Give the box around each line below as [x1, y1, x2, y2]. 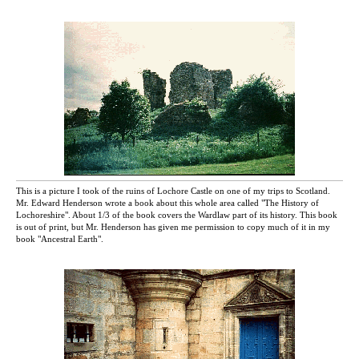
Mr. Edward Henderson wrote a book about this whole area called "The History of [16, 198, 319, 208]
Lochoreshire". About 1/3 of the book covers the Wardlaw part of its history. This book [16, 210, 337, 220]
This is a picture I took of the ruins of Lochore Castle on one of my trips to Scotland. [16, 186, 330, 196]
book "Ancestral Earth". [16, 234, 106, 244]
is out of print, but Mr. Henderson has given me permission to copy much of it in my [16, 222, 330, 232]
